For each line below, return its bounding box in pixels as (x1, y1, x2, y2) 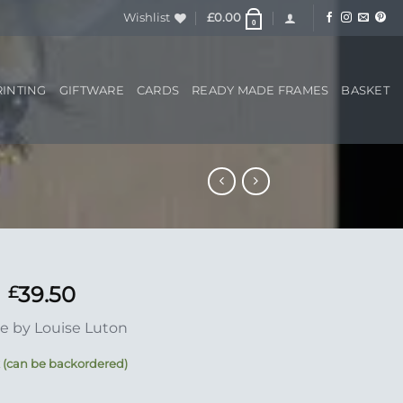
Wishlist (123, 11, 171, 24)
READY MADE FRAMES (192, 83, 329, 97)
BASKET (341, 83, 390, 97)
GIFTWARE (58, 83, 124, 97)
